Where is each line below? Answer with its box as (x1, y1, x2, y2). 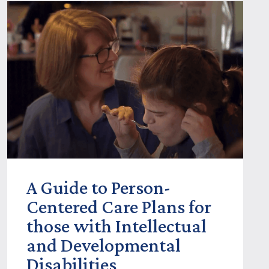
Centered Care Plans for (26, 195, 212, 217)
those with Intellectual (26, 214, 207, 237)
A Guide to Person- (26, 176, 171, 198)
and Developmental (26, 234, 181, 256)
